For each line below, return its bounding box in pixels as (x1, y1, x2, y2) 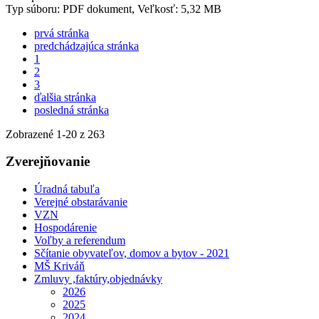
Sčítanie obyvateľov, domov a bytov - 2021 (34, 247, 229, 260)
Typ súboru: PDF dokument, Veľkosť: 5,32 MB (6, 2, 221, 15)
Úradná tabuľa (34, 183, 100, 196)
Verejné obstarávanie (34, 196, 127, 209)
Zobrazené (6, 127, 56, 140)
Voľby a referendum (34, 234, 125, 247)
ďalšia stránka (34, 90, 96, 103)
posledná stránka (34, 103, 109, 116)
